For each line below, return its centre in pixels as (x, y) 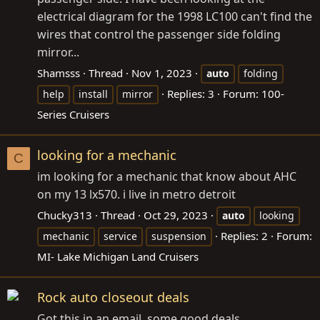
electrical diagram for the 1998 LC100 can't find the (175, 16)
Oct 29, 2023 (176, 215)
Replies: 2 (244, 235)
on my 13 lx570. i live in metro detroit (136, 194)
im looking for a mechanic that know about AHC (167, 176)
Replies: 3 (191, 93)
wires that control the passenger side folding (159, 34)
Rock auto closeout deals (113, 297)
